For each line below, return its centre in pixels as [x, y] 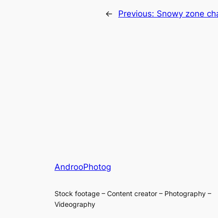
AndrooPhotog [83, 167]
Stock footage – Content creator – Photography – [133, 193]
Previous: [137, 13]
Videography [75, 204]
